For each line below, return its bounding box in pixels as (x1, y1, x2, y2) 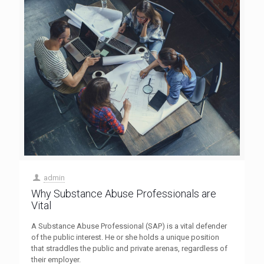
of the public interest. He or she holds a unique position (31, 232, 219, 242)
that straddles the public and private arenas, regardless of (31, 243, 227, 253)
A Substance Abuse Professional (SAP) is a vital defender (31, 221, 227, 230)
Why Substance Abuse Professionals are (31, 187, 216, 200)
